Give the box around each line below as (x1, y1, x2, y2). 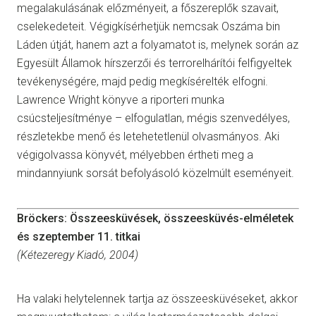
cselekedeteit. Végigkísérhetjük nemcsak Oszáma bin (17, 20, 280, 34)
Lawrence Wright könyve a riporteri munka (17, 93, 224, 107)
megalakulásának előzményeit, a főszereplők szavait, (17, 1, 279, 16)
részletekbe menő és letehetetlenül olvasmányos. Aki (17, 130, 279, 144)
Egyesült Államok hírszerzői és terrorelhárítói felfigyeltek (17, 56, 292, 71)
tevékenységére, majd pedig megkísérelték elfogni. (17, 75, 268, 89)
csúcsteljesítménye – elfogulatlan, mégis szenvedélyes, (17, 111, 290, 126)
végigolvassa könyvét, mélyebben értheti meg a (17, 148, 253, 162)
